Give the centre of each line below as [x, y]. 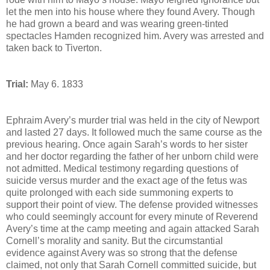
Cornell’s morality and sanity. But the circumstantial [115, 241]
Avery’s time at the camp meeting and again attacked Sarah [133, 229]
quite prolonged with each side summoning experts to [120, 193]
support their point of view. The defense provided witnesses [132, 205]
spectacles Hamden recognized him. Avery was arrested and [135, 36]
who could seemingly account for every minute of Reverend [132, 217]
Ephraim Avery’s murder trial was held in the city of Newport [133, 121]
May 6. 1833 [56, 84]
